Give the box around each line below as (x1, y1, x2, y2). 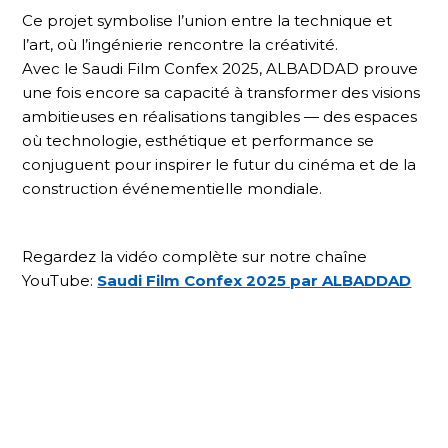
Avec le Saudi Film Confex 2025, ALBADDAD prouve (22, 58, 419, 78)
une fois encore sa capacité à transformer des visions (22, 82, 421, 102)
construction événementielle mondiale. (22, 178, 323, 198)
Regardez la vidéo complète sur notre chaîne (22, 246, 368, 266)
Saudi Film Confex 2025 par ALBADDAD (97, 270, 412, 290)
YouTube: (22, 270, 98, 290)
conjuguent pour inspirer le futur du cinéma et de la (22, 154, 417, 174)
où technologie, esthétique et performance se (22, 130, 375, 150)
